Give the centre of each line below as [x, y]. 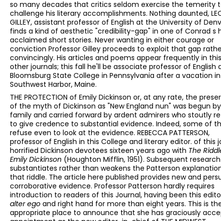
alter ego [26, 204]
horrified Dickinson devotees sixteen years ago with [99, 151]
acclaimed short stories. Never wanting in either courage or [112, 40]
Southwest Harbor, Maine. [53, 85]
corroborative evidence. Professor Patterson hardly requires [112, 186]
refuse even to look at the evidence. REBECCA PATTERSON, [110, 133]
